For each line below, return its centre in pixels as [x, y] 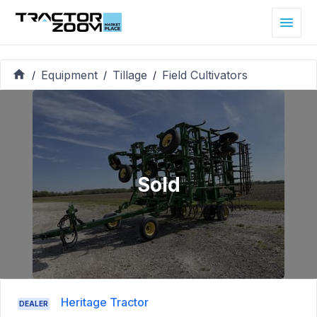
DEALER [34, 304]
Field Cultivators [205, 75]
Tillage [130, 75]
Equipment [69, 75]
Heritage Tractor [105, 302]
